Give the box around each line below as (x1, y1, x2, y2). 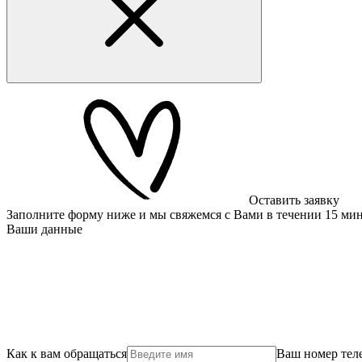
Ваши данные (6, 221, 82, 236)
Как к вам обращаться (6, 346, 127, 360)
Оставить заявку (249, 192, 339, 207)
